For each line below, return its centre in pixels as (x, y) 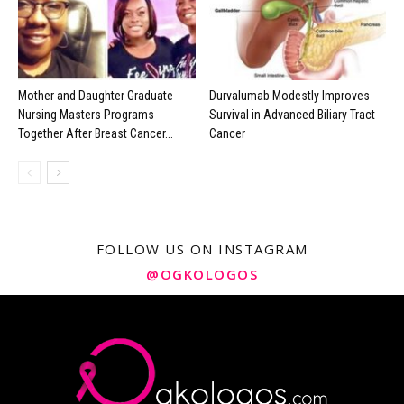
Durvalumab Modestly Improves (289, 96)
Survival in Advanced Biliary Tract (292, 115)
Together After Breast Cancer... (96, 134)
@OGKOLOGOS (202, 275)
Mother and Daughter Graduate (96, 96)
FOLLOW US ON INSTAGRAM (202, 249)
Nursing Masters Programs (86, 115)
